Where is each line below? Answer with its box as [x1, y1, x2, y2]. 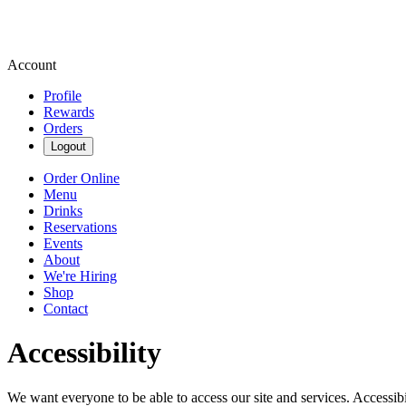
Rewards [43, 104, 94, 120]
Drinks [43, 203, 82, 218]
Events [43, 236, 82, 251]
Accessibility [7, 336, 161, 370]
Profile [43, 88, 82, 103]
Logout [51, 140, 86, 153]
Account [7, 57, 56, 72]
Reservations [43, 219, 117, 235]
